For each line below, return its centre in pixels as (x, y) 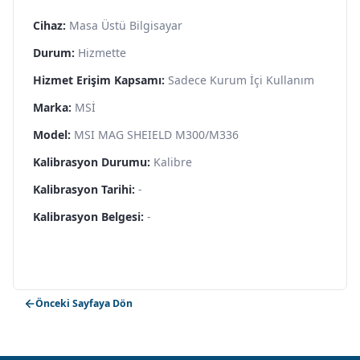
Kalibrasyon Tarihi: (84, 189)
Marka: (52, 107)
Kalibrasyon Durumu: (92, 162)
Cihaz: (49, 25)
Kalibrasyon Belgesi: (88, 216)
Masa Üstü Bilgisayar (126, 25)
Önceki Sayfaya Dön (84, 304)
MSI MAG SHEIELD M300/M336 (156, 134)
